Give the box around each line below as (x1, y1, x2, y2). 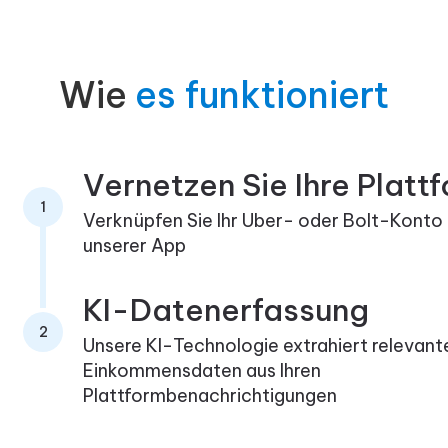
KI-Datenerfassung (83, 291, 370, 330)
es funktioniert (135, 71, 389, 118)
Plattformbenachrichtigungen (83, 384, 338, 408)
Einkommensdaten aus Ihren (83, 359, 322, 383)
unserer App (83, 234, 187, 258)
